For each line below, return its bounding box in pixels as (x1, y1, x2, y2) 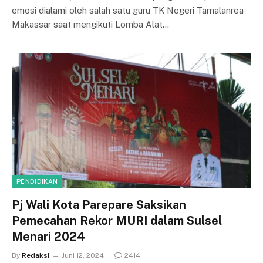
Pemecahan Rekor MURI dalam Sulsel (12, 213, 222, 228)
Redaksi (22, 251, 49, 259)
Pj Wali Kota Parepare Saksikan (12, 197, 186, 212)
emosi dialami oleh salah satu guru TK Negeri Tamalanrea (12, 5, 244, 15)
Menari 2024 (12, 229, 85, 244)
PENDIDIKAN (16, 177, 58, 185)
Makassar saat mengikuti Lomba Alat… (12, 19, 169, 29)
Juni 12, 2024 (62, 251, 104, 259)
